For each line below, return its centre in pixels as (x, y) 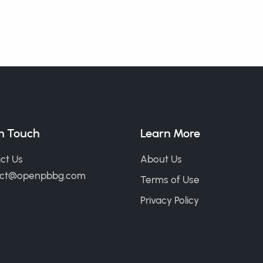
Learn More (170, 133)
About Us (161, 159)
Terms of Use (170, 180)
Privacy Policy (170, 200)
